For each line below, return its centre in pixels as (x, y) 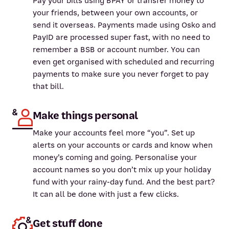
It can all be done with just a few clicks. (106, 194)
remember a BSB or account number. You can (117, 50)
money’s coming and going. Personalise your (115, 157)
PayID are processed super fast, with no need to (122, 37)
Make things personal (85, 116)
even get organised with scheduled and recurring (124, 62)
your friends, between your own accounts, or (116, 13)
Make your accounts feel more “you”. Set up (114, 133)
